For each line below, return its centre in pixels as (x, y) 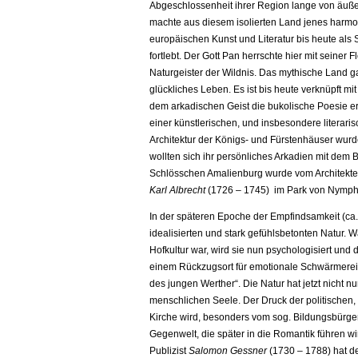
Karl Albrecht (177, 190)
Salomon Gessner (228, 351)
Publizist (169, 351)
